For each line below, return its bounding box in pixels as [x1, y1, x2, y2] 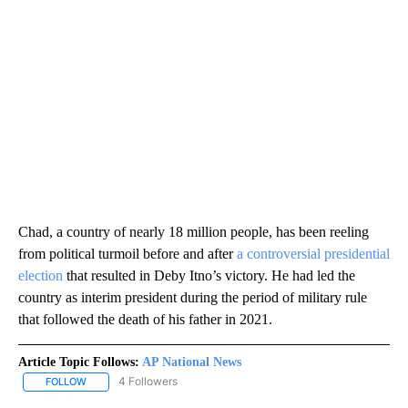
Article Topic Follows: [18, 355, 139, 370]
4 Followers [118, 374, 178, 389]
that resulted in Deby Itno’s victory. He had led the [63, 268, 355, 284]
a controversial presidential [237, 246, 390, 262]
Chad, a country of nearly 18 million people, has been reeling [18, 224, 369, 240]
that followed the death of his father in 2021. [18, 311, 272, 328]
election [18, 268, 63, 284]
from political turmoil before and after [18, 246, 237, 262]
